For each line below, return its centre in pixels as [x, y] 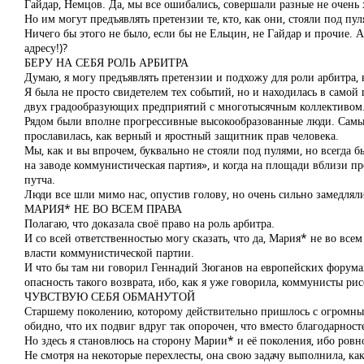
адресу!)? [46, 48]
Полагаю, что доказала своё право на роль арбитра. [149, 223]
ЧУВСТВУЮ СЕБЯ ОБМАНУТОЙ [110, 296]
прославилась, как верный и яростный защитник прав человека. [182, 135]
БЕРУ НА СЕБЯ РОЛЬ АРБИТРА [106, 62]
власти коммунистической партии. [109, 252]
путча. [40, 179]
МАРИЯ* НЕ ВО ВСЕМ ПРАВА [103, 208]
